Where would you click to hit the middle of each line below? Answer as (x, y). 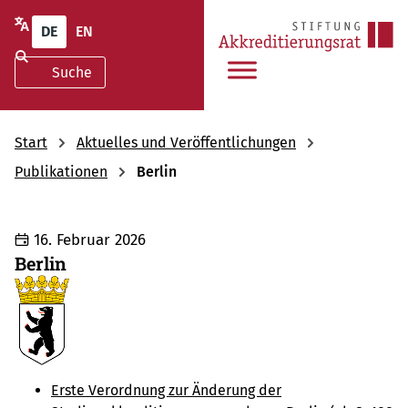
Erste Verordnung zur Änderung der (166, 391)
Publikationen (61, 171)
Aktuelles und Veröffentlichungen (186, 142)
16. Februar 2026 (90, 240)
